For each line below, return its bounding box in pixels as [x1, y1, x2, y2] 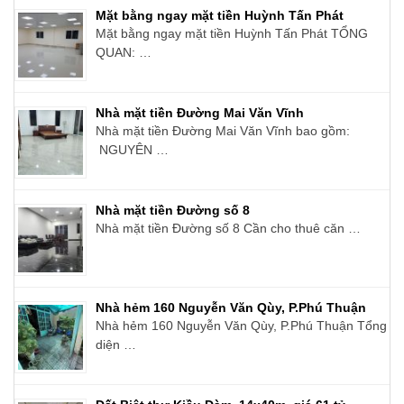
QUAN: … [96, 44, 151, 60]
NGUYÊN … [96, 142, 169, 157]
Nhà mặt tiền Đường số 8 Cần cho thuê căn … [96, 220, 361, 235]
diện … [96, 336, 136, 352]
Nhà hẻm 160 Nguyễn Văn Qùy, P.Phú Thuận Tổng [96, 317, 387, 333]
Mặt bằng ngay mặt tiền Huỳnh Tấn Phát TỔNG [96, 25, 368, 41]
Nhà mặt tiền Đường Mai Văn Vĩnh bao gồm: [96, 123, 350, 138]
